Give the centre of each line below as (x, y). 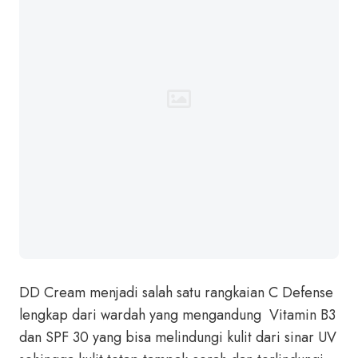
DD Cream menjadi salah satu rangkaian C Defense (176, 292)
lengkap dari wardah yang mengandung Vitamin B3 (177, 315)
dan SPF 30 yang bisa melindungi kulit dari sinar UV (178, 337)
